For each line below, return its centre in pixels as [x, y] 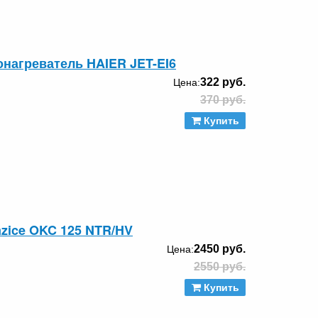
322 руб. [223, 82]
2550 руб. [220, 266]
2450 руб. [220, 248]
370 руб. [223, 99]
